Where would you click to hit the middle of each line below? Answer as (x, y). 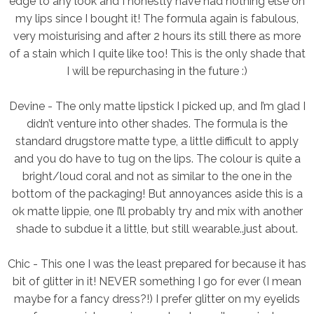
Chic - (24, 264)
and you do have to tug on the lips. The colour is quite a (157, 159)
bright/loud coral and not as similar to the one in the (157, 177)
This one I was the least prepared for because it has (173, 264)
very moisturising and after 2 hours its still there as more (157, 36)
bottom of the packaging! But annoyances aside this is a (157, 194)
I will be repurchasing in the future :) (157, 71)
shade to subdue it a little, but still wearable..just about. (157, 229)
